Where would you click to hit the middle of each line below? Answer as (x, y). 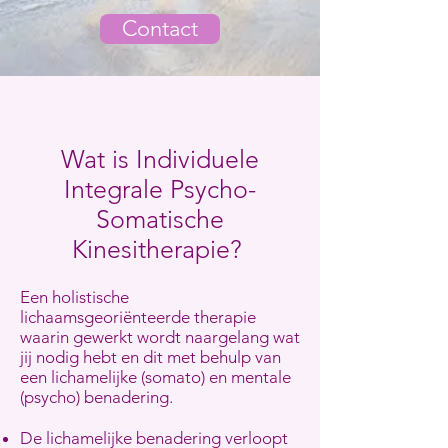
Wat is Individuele (160, 159)
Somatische (160, 219)
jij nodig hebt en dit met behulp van (150, 357)
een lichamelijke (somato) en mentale (155, 377)
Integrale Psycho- (160, 189)
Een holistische (74, 297)
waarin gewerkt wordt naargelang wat (160, 337)
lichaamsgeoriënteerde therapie (138, 317)
